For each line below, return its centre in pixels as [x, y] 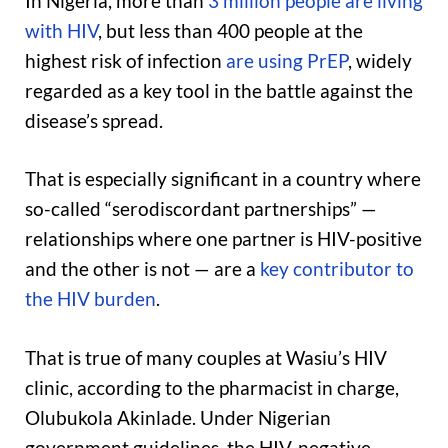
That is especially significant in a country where [223, 179]
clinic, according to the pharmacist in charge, [212, 387]
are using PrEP [287, 60]
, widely [380, 60]
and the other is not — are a [142, 269]
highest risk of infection [125, 60]
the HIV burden [90, 299]
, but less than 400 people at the [230, 30]
